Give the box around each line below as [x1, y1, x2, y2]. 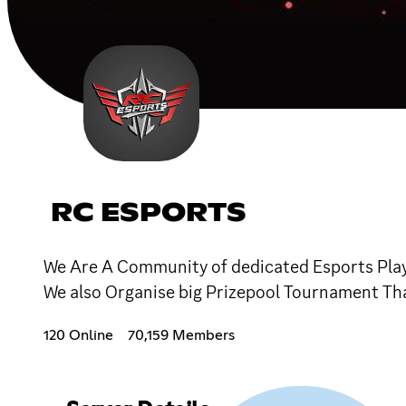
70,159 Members [128, 327, 235, 343]
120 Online [43, 327, 113, 343]
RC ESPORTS [51, 200, 246, 227]
